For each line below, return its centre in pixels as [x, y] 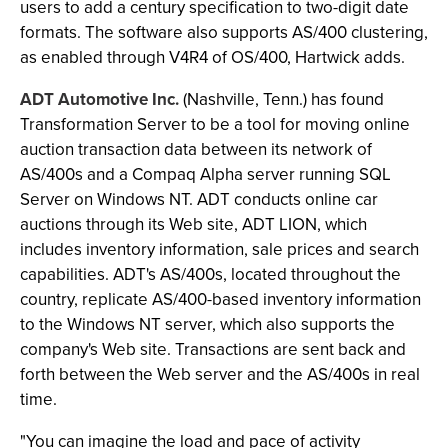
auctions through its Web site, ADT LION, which [193, 224]
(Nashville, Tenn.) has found [281, 99]
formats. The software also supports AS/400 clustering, [224, 32]
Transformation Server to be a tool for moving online [215, 124]
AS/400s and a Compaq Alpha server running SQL [205, 174]
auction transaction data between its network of [196, 149]
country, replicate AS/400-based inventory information [220, 299]
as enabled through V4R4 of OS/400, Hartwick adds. [212, 57]
